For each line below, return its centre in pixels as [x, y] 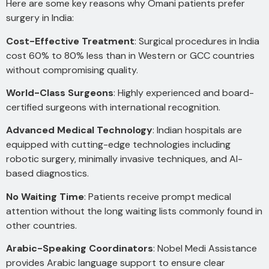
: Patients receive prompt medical [158, 196]
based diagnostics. [47, 174]
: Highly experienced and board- [184, 92]
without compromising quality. [72, 70]
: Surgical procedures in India [197, 41]
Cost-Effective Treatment [70, 41]
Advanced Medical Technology [79, 130]
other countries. [41, 225]
